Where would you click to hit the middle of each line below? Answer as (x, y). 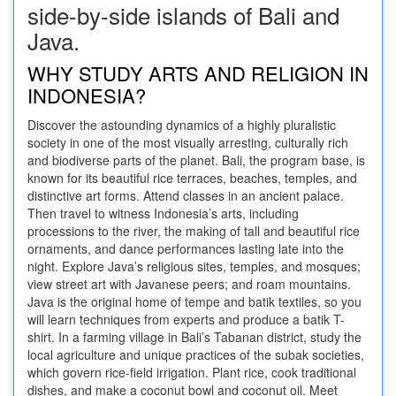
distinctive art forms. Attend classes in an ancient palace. (186, 196)
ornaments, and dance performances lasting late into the (186, 249)
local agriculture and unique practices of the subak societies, (196, 355)
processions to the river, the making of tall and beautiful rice (194, 231)
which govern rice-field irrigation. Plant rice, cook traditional (192, 373)
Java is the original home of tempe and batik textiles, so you (194, 302)
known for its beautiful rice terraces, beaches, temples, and (192, 178)
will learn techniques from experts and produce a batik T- (186, 320)
